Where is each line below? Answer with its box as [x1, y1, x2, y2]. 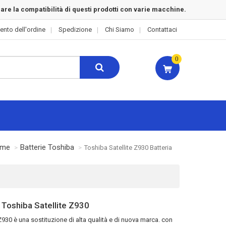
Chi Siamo [105, 26, 134, 33]
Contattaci [147, 26, 177, 33]
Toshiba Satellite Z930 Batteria [84, 144, 172, 151]
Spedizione [59, 26, 92, 33]
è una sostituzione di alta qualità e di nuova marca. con [12, 216, 173, 223]
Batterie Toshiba [20, 143, 74, 152]
